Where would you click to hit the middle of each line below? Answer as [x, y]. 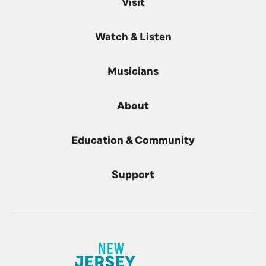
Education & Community [133, 140]
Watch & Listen [133, 37]
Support [133, 175]
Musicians [133, 71]
